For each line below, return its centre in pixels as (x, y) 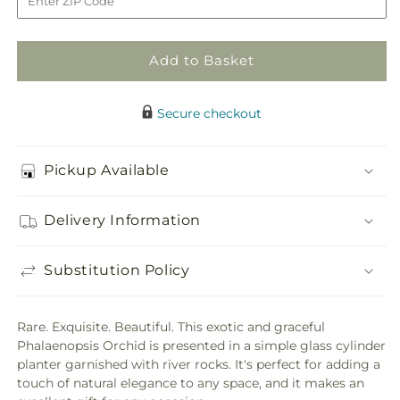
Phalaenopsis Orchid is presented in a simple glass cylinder (201, 345)
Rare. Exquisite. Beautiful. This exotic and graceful (171, 326)
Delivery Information (122, 221)
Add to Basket (202, 61)
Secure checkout (209, 113)
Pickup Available (107, 171)
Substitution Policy (117, 271)
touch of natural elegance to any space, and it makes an (191, 383)
